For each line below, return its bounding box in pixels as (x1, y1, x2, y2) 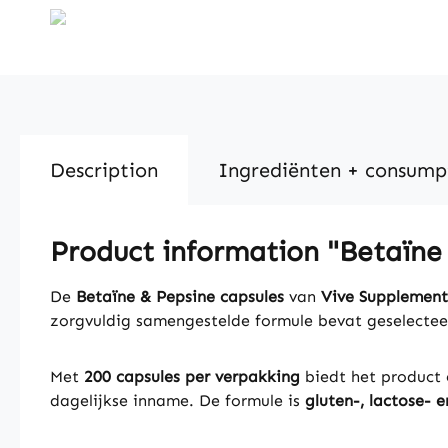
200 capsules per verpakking (84, 367, 300, 386)
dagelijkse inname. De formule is (50, 391, 305, 410)
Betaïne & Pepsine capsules (76, 287, 284, 306)
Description (50, 158, 158, 182)
